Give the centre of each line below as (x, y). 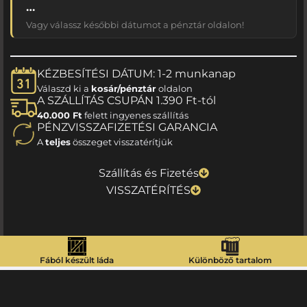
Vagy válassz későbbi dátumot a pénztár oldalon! (135, 25)
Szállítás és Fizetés (148, 173)
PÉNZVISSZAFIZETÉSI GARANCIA (127, 127)
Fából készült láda (77, 260)
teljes (58, 142)
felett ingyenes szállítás (135, 115)
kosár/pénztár (124, 89)
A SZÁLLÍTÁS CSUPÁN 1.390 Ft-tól (126, 101)
